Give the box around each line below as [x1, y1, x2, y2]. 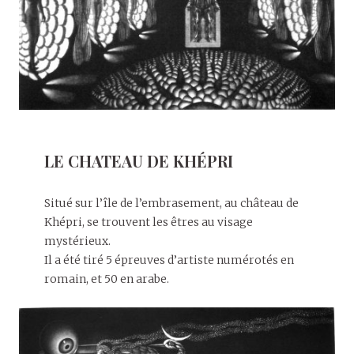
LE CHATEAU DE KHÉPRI [44, 149, 233, 171]
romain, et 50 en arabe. [44, 271, 169, 286]
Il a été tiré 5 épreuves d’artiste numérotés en [44, 252, 294, 267]
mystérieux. [44, 233, 111, 248]
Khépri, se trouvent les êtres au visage [44, 214, 253, 229]
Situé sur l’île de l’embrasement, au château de [44, 195, 299, 210]
